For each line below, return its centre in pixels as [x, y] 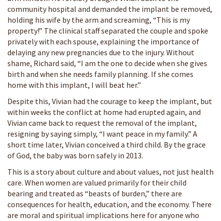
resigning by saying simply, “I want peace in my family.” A [102, 133]
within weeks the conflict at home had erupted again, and [104, 112]
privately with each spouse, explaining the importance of [103, 41]
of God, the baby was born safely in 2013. [75, 155]
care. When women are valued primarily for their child [97, 182]
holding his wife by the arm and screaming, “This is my [99, 19]
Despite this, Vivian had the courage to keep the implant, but [110, 101]
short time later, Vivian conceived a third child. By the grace [107, 144]
